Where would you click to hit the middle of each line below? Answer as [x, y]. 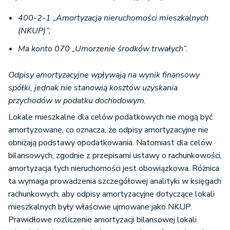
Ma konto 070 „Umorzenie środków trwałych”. [103, 49]
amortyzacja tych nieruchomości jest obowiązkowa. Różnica [114, 169]
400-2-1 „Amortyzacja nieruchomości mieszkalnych [113, 18]
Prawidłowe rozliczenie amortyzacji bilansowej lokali [102, 220]
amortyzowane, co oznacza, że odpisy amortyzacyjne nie [108, 130]
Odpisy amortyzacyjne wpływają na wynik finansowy [104, 75]
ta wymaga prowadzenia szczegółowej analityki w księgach [115, 181]
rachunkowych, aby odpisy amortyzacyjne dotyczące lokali [111, 194]
